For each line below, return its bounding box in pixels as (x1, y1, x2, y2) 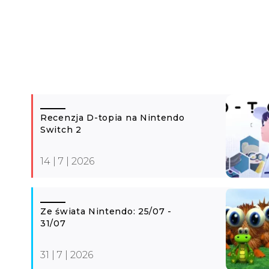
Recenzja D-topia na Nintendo (40, 112, 185, 124)
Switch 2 (40, 124, 82, 136)
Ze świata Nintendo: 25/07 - (40, 205, 172, 217)
